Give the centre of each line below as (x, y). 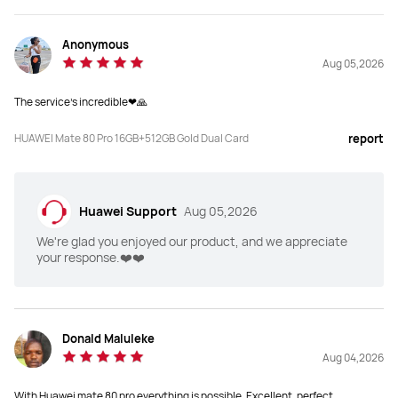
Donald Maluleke (108, 339)
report (366, 139)
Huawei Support (128, 211)
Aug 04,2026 (353, 357)
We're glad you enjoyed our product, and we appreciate (192, 242)
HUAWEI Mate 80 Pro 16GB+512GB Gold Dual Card (131, 139)
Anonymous (96, 45)
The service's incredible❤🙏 (81, 102)
